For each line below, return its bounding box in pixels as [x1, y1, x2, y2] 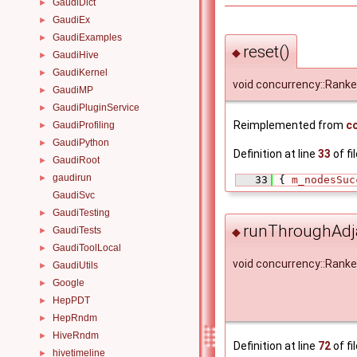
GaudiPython [53, 137, 109, 148]
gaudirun [53, 172, 92, 183]
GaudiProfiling [53, 120, 115, 131]
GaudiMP [53, 84, 93, 96]
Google [53, 277, 84, 288]
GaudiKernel [53, 67, 108, 78]
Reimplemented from [233, 118, 346, 131]
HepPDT [53, 295, 90, 306]
